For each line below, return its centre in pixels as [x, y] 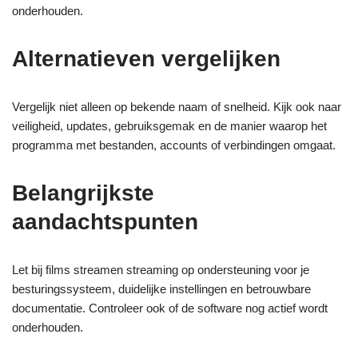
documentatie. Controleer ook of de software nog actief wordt [170, 308]
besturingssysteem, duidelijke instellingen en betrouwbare [161, 288]
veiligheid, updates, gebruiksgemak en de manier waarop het [169, 125]
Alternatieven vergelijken [146, 58]
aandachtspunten [105, 221]
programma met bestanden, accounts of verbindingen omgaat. [174, 145]
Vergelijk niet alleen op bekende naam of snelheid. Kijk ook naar [177, 106]
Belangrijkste [83, 193]
